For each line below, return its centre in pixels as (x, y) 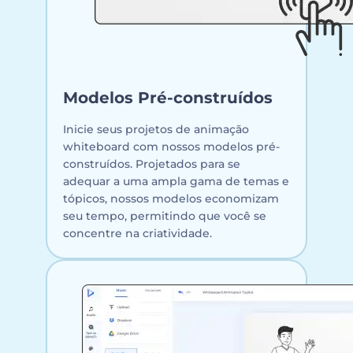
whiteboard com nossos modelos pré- (171, 146)
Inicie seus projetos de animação (156, 129)
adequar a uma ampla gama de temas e (176, 181)
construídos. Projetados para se (152, 163)
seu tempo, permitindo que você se (165, 216)
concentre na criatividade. (137, 233)
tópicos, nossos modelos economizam (171, 198)
